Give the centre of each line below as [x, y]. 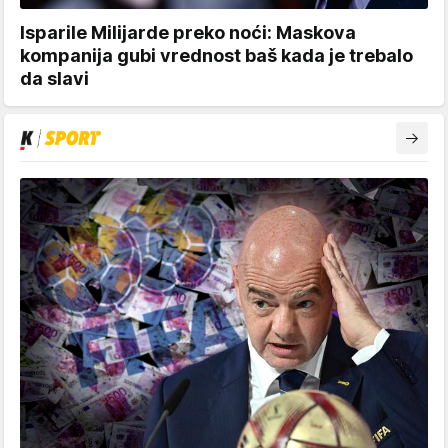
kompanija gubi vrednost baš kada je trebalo [216, 55]
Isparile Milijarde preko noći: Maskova [188, 32]
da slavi [54, 78]
